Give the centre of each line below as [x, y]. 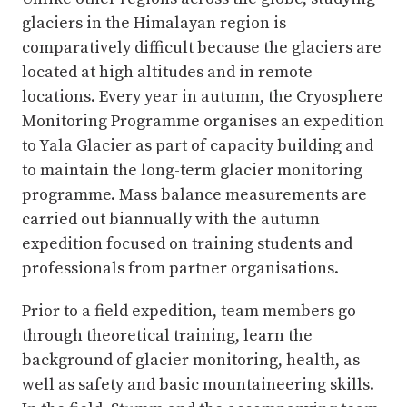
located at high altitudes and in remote [167, 73]
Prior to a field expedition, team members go [189, 312]
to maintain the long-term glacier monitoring [192, 171]
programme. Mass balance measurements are [194, 195]
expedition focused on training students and [187, 244]
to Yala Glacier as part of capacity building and [198, 146]
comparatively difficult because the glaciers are [202, 48]
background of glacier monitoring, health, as [191, 361]
